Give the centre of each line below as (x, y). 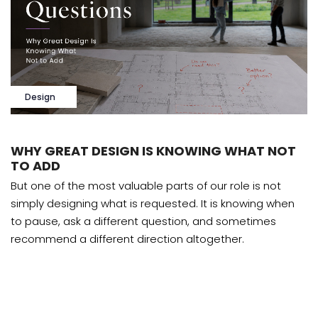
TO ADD (35, 166)
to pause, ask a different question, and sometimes (143, 221)
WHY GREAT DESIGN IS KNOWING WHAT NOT (153, 151)
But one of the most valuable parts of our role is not (146, 186)
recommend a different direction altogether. (127, 239)
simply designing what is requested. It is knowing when (153, 204)
